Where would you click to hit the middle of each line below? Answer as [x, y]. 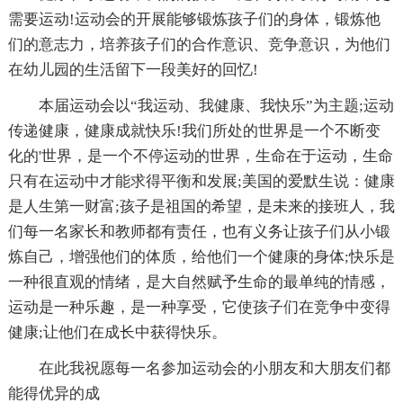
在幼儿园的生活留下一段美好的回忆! [133, 69]
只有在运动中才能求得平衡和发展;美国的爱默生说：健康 [201, 181]
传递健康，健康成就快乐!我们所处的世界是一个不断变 [194, 130]
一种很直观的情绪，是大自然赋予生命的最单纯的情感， [199, 282]
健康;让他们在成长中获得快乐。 [117, 332]
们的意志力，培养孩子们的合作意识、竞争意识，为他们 [199, 44]
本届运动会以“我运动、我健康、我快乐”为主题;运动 [216, 105]
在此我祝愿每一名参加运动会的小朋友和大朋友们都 [214, 368]
